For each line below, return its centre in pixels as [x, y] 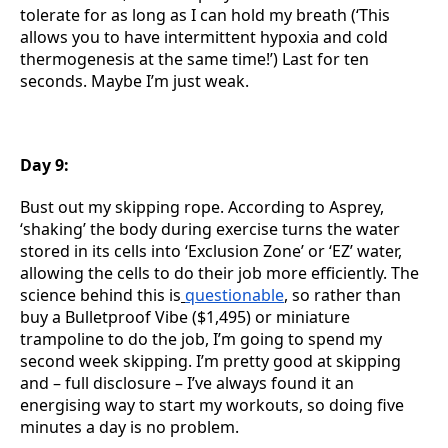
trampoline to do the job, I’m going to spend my [201, 339]
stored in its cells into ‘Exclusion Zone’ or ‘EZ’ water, [211, 251]
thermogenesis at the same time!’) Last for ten [194, 59]
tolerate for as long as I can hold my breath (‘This [205, 15]
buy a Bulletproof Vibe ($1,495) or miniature [185, 317]
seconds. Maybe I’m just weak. [134, 81]
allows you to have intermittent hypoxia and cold [204, 37]
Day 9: [44, 165]
